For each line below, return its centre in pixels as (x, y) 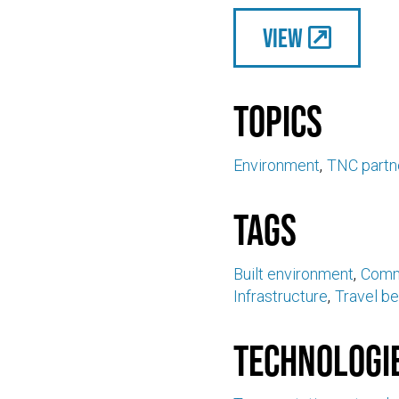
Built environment (293, 273)
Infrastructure (281, 296)
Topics (278, 122)
